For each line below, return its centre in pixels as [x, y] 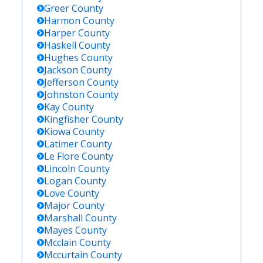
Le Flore [62, 156]
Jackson [61, 70]
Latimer [61, 144]
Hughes [61, 58]
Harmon [62, 21]
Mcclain [60, 242]
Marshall [63, 218]
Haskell [60, 45]
